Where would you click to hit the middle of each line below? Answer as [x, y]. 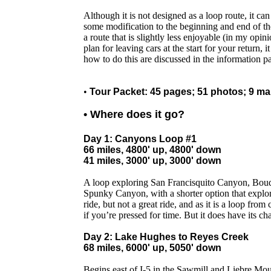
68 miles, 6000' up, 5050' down [152, 248]
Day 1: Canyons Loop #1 [140, 139]
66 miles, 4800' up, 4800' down [152, 150]
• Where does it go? [134, 114]
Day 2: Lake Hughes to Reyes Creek [166, 237]
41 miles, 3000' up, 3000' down [152, 161]
